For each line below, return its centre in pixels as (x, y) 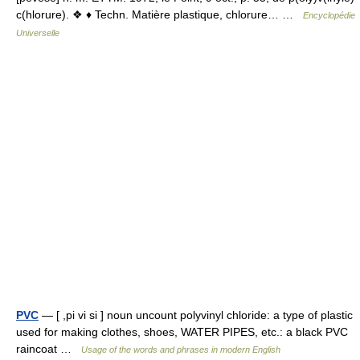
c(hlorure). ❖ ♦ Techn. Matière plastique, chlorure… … (160, 14)
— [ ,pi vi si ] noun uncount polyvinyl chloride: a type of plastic (196, 315)
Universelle (38, 33)
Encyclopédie (329, 15)
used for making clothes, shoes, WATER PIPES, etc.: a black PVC (182, 332)
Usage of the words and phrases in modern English (181, 350)
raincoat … (49, 349)
